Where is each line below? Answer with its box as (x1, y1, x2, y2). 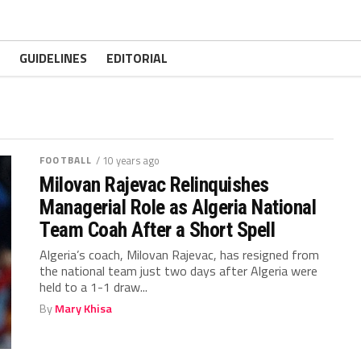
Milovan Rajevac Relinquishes (39, 172, 269, 197)
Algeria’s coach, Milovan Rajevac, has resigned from (39, 245, 320, 264)
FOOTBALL (39, 152, 93, 168)
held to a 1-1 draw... (39, 277, 148, 297)
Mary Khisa (55, 300, 113, 317)
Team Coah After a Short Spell (39, 218, 276, 242)
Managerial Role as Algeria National (39, 195, 317, 219)
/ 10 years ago (96, 152, 160, 168)
